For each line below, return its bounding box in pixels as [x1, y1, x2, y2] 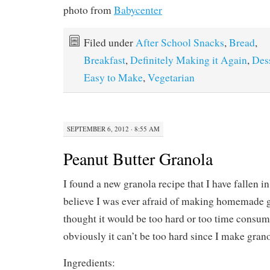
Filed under [84, 36, 136, 50]
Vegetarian [148, 71, 195, 85]
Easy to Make [84, 71, 143, 85]
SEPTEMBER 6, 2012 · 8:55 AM [67, 124, 160, 133]
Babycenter [114, 3, 162, 17]
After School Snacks [136, 36, 224, 50]
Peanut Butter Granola [63, 146, 213, 170]
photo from [63, 3, 114, 17]
